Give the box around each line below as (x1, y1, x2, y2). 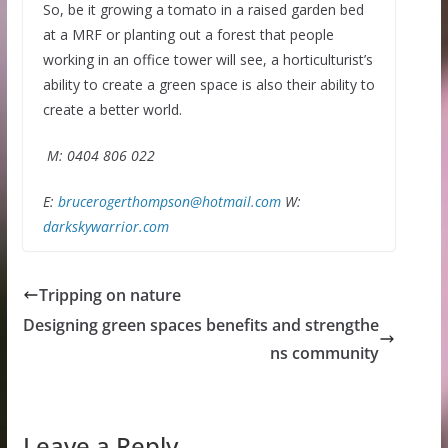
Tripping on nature (38, 284, 181, 307)
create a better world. (42, 100, 194, 120)
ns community (270, 342, 380, 365)
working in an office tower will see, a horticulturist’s (42, 50, 373, 70)
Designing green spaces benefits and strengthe (23, 314, 380, 337)
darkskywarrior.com (42, 217, 169, 237)
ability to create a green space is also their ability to (42, 75, 375, 95)
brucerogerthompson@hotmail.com (57, 192, 281, 212)
